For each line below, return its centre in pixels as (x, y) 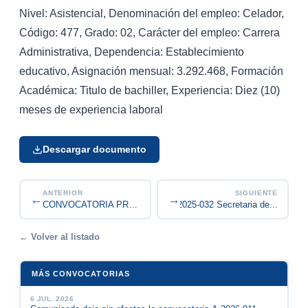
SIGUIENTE (256, 193)
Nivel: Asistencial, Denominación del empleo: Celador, (152, 13)
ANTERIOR (63, 193)
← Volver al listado (59, 236)
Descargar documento (95, 149)
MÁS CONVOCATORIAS (80, 273)
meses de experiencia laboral (91, 109)
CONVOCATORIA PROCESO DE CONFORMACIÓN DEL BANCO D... (133, 205)
